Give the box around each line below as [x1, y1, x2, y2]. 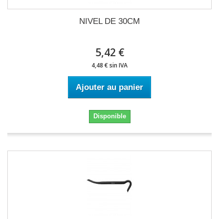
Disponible [93, 112, 126, 120]
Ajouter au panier [76, 83, 143, 92]
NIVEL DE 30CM [79, 17, 140, 26]
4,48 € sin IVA [91, 61, 128, 69]
